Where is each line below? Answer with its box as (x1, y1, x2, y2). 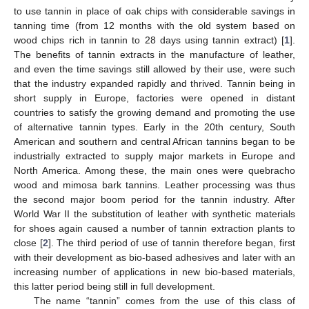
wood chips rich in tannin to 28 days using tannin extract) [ (14, 34, 284, 46)
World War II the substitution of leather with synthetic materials (14, 208, 295, 219)
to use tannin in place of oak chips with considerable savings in (14, 5, 295, 17)
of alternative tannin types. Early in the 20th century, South (14, 121, 295, 132)
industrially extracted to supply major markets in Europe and (14, 150, 295, 161)
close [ (14, 237, 43, 248)
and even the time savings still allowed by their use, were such (14, 63, 295, 74)
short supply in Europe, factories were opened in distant (14, 92, 295, 103)
